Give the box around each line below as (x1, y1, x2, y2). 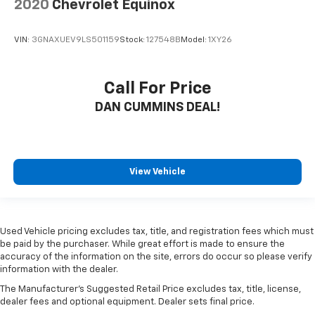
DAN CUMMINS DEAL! (95, 101, 220, 114)
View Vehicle (129, 167, 186, 176)
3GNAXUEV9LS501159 (32, 35, 120, 44)
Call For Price (103, 79, 212, 97)
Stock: (120, 35, 146, 44)
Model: (181, 35, 208, 44)
